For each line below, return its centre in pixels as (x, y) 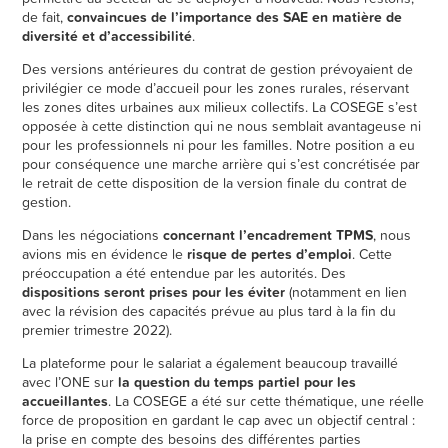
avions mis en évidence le (105, 254)
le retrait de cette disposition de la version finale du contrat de (215, 183)
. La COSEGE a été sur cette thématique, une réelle (266, 401)
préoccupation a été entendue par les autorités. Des (184, 273)
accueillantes (65, 401)
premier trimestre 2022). (97, 330)
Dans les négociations (93, 235)
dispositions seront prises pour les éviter (154, 292)
